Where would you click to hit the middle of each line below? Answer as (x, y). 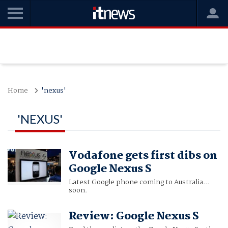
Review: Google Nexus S (134, 217)
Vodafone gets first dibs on (143, 156)
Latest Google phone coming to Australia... (139, 182)
